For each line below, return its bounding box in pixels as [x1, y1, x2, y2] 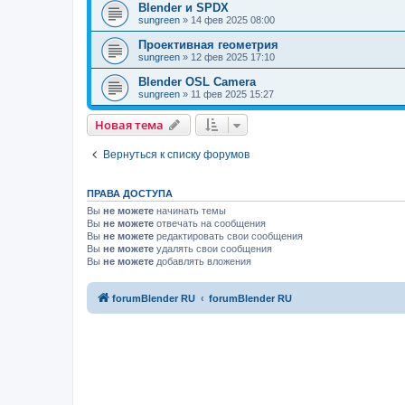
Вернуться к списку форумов [103, 147, 250, 161]
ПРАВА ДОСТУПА [87, 187, 173, 199]
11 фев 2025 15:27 [191, 88, 274, 99]
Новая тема [95, 116, 164, 133]
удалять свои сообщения [154, 242, 272, 254]
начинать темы [154, 204, 226, 216]
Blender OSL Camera [138, 74, 256, 89]
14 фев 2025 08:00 [191, 14, 275, 25]
